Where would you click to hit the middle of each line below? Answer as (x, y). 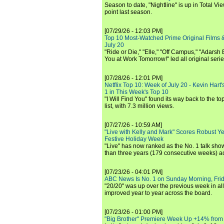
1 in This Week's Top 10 (136, 92)
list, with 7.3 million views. (139, 106)
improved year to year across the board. (158, 193)
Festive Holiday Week (134, 139)
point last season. (128, 12)
